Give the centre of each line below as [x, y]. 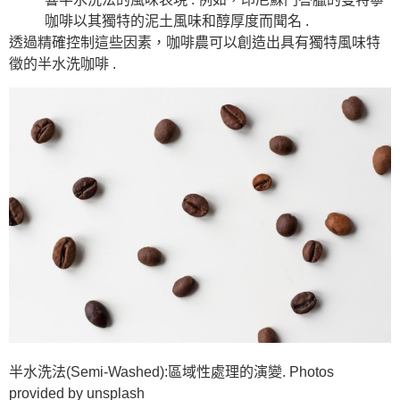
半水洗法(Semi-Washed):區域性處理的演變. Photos [171, 371]
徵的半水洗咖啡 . [62, 63]
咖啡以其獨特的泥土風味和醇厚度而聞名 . [177, 21]
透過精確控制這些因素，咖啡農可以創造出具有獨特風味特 [195, 42]
